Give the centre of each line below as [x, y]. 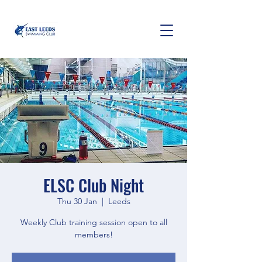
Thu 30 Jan [77, 201]
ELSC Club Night [94, 185]
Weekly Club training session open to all [94, 222]
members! [94, 235]
